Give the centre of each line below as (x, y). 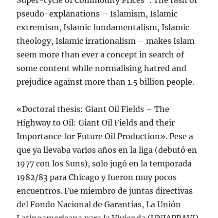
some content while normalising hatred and (102, 68)
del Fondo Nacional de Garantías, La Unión (99, 204)
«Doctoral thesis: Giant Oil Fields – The (93, 109)
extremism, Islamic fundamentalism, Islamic (103, 27)
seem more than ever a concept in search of (100, 54)
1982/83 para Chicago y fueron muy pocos (97, 177)
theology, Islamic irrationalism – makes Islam (106, 41)
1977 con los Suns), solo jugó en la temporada (104, 163)
